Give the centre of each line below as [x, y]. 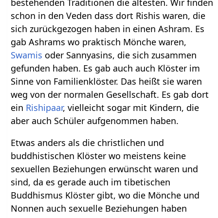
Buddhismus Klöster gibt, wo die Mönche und [105, 195]
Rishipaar [45, 107]
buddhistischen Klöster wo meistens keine [99, 155]
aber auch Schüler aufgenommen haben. [95, 120]
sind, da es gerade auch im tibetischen [91, 182]
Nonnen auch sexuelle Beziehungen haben [99, 208]
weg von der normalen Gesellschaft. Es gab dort [110, 94]
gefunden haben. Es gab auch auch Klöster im [106, 68]
